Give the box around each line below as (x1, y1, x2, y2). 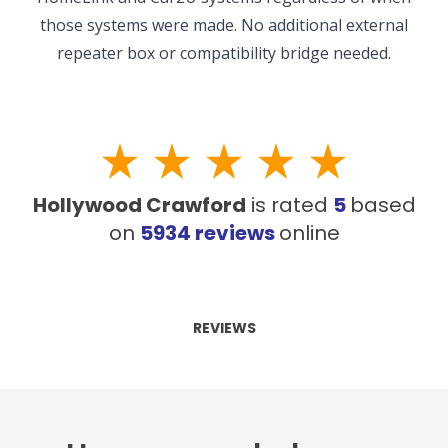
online (278, 218, 340, 247)
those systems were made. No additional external (40, 14, 408, 37)
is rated (250, 190, 333, 219)
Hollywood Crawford (32, 190, 246, 219)
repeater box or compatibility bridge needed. (57, 42, 391, 65)
